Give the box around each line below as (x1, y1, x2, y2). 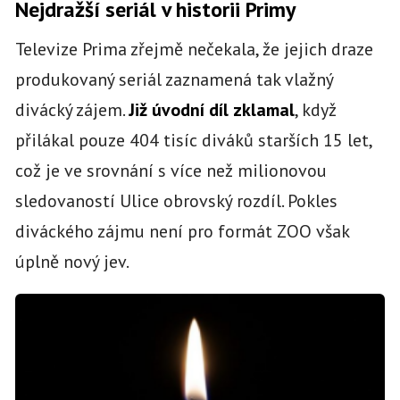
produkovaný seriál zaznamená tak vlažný (14, 67, 333, 91)
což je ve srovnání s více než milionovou (14, 158, 327, 182)
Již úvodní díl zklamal (128, 97, 295, 121)
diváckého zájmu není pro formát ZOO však (14, 219, 349, 243)
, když (294, 97, 337, 121)
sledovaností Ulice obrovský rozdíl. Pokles (14, 188, 337, 212)
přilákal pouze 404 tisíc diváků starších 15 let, (14, 128, 371, 152)
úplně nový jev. (14, 249, 129, 273)
